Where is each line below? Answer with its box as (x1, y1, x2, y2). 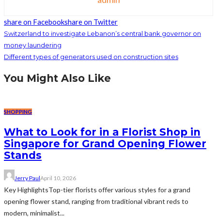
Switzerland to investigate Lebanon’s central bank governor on (4, 30, 201, 38)
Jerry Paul (15, 174, 40, 182)
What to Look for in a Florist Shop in (4, 125, 201, 138)
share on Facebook (4, 17, 64, 27)
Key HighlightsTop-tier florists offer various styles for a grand (4, 186, 190, 194)
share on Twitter (64, 17, 118, 27)
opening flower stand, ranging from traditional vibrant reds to (4, 197, 188, 206)
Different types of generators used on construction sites (4, 53, 178, 61)
